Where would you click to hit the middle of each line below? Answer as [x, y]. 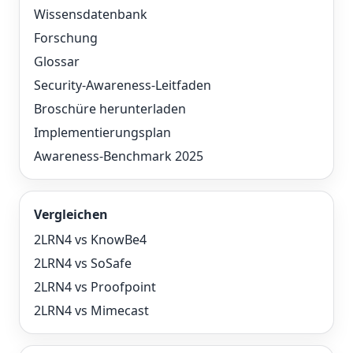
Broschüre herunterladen [110, 109]
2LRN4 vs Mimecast [91, 310]
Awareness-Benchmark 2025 [119, 156]
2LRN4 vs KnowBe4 [90, 240]
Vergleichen [71, 214]
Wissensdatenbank [91, 14]
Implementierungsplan [102, 132]
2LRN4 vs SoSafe [83, 263]
